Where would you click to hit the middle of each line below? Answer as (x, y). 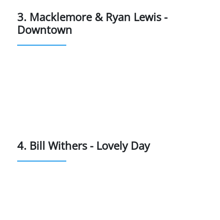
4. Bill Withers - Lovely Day (83, 145)
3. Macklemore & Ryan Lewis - (92, 16)
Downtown (45, 29)
